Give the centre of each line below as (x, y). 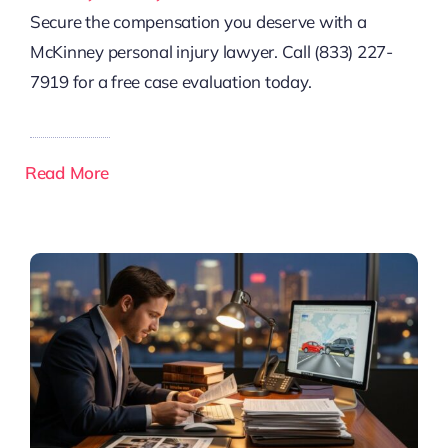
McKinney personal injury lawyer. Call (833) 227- (211, 52)
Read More (66, 173)
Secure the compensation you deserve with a (198, 22)
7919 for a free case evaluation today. (170, 82)
